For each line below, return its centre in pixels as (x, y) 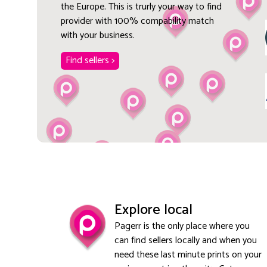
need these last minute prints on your (188, 254)
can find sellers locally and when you (185, 240)
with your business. (97, 35)
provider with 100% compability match (137, 21)
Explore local (153, 210)
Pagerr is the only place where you (182, 226)
